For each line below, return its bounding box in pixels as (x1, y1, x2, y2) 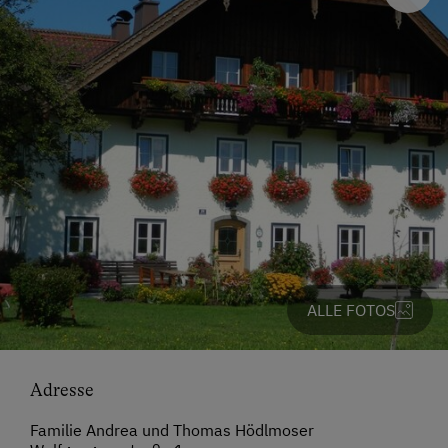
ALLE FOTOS (307, 300, 395, 321)
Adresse (30, 380, 94, 401)
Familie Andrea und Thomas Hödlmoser (30, 420, 314, 441)
